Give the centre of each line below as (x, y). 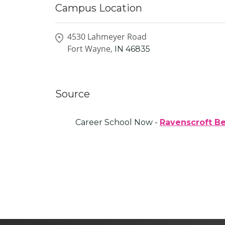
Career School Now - (118, 122)
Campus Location (99, 8)
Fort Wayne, (90, 48)
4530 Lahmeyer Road (107, 36)
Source (73, 94)
